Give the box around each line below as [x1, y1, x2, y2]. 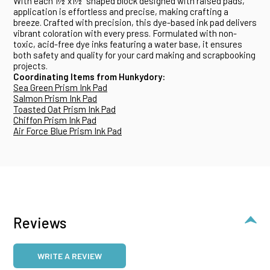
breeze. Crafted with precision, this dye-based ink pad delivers [13, 16, 257, 28]
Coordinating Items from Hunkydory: [13, 71, 165, 82]
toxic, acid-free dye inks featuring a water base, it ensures [13, 38, 242, 49]
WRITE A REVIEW [37, 250, 102, 261]
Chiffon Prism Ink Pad [13, 114, 96, 125]
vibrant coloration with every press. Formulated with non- [13, 27, 237, 39]
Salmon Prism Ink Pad [13, 92, 97, 104]
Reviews [13, 213, 66, 231]
